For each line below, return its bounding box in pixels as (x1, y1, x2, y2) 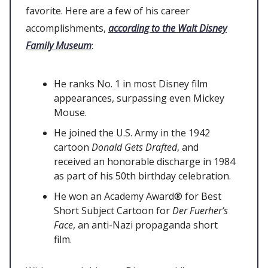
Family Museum (26, 38, 92, 52)
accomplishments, (26, 21, 108, 35)
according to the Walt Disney (108, 21, 227, 35)
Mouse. (54, 105, 87, 119)
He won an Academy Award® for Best (54, 189, 221, 203)
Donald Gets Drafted (92, 140, 177, 154)
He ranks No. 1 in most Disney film (54, 77, 208, 90)
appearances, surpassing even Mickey (54, 91, 224, 105)
